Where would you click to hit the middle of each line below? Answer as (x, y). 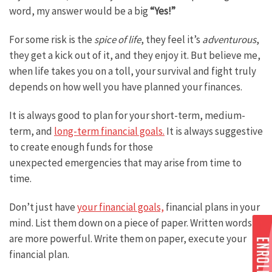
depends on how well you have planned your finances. (126, 87)
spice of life (117, 40)
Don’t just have (43, 207)
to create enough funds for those (81, 147)
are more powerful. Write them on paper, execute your (128, 239)
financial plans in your (212, 207)
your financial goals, (121, 207)
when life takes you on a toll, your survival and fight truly (133, 71)
